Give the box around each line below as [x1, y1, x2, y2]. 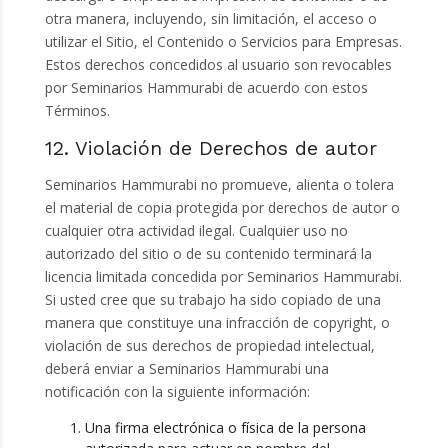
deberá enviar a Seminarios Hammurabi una [44, 359, 329, 379]
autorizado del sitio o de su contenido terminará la [44, 244, 372, 264]
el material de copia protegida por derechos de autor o [44, 198, 400, 218]
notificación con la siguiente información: [44, 382, 310, 402]
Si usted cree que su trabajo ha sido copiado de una [44, 290, 381, 310]
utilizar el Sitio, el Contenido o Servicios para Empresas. [44, 32, 402, 52]
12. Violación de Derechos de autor [44, 137, 377, 161]
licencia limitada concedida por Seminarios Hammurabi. [44, 267, 402, 287]
